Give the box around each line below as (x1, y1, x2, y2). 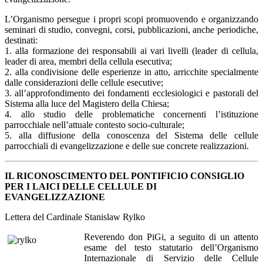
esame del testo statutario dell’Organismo (84, 242, 258, 252)
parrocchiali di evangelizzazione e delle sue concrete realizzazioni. (5, 140, 249, 151)
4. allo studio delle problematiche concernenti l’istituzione (5, 109, 258, 119)
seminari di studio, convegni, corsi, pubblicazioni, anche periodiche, (5, 24, 258, 35)
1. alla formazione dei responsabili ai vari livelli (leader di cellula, (5, 45, 258, 56)
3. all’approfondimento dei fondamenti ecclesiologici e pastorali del (5, 87, 258, 98)
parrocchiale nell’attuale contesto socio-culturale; (5, 119, 184, 130)
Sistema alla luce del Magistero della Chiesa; (5, 98, 169, 109)
